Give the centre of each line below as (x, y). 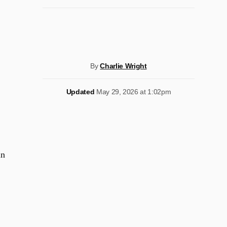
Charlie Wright (123, 66)
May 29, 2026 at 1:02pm (134, 92)
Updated (80, 92)
